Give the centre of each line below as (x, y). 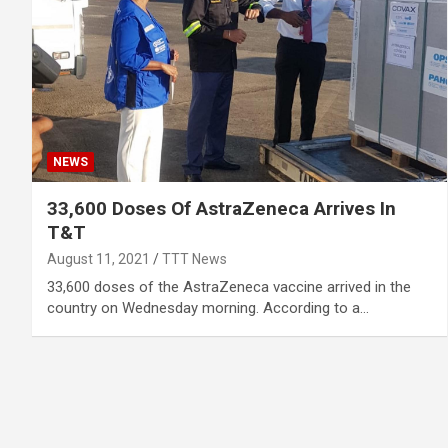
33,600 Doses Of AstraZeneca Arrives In (221, 208)
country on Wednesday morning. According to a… (208, 307)
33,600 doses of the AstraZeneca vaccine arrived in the (229, 286)
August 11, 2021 (98, 258)
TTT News (194, 258)
